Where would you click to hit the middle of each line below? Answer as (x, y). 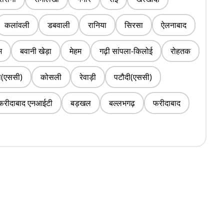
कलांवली (17, 25)
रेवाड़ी (88, 77)
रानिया (97, 25)
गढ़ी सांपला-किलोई (126, 51)
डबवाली (59, 25)
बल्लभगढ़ (122, 103)
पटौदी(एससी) (133, 77)
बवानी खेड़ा (36, 51)
